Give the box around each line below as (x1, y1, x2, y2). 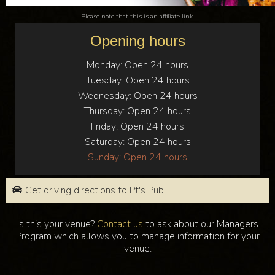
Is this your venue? (17, 217, 97, 231)
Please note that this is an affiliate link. (81, 12, 194, 21)
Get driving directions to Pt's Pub (25, 184, 164, 197)
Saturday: (84, 135, 125, 149)
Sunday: (88, 150, 121, 164)
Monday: (87, 58, 122, 72)
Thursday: (84, 104, 125, 118)
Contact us (96, 217, 143, 231)
